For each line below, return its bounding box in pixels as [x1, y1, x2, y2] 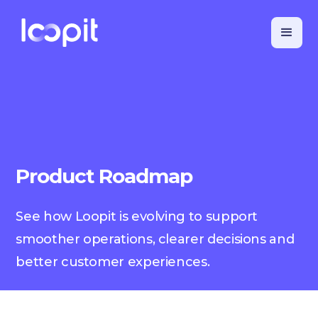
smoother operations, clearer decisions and [16, 231, 295, 247]
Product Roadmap [16, 164, 192, 188]
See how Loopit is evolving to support [16, 209, 258, 224]
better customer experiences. [16, 254, 210, 270]
